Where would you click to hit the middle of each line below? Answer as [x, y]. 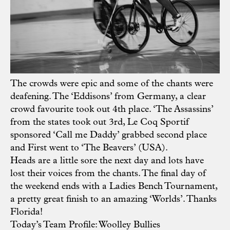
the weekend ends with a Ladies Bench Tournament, [114, 187]
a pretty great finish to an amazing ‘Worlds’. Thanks [113, 200]
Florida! [26, 213]
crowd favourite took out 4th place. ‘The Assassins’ [112, 110]
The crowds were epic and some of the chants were [112, 84]
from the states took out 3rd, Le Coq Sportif [100, 123]
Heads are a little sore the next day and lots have [107, 161]
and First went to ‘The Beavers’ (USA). [89, 148]
